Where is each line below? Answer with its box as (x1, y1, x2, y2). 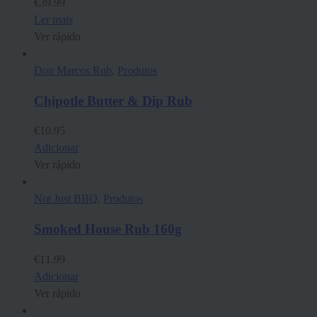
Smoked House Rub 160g (34, 221, 182, 237)
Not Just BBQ (34, 192, 98, 205)
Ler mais (34, 13, 73, 26)
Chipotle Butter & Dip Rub (34, 93, 192, 108)
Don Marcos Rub (34, 64, 112, 77)
